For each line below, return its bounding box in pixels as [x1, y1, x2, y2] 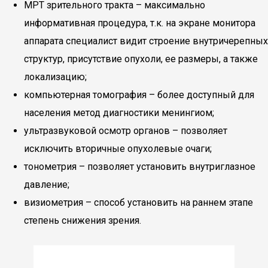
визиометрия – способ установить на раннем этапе [24, 197, 253, 208]
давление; [24, 179, 69, 190]
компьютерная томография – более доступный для [24, 89, 254, 100]
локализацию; [24, 71, 87, 83]
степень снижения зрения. [24, 215, 141, 226]
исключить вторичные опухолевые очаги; [24, 143, 212, 154]
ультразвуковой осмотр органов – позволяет [24, 125, 227, 136]
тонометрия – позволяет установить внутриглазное [24, 161, 255, 172]
